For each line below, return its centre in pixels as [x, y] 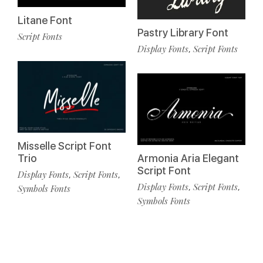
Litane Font [45, 20]
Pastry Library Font [183, 32]
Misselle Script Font [65, 146]
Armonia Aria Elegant [188, 159]
